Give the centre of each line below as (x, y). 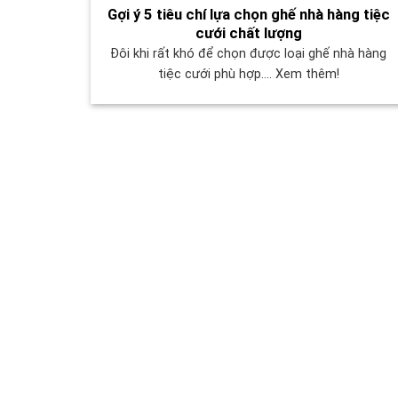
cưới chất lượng (248, 33)
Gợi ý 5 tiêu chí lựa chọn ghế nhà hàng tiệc (248, 14)
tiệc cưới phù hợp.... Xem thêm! (248, 75)
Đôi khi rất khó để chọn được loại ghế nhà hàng (248, 54)
